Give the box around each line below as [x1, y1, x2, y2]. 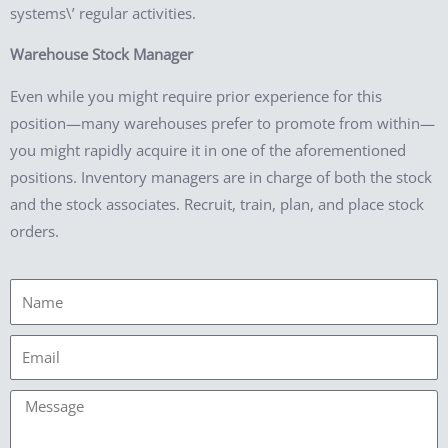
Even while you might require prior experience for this [10, 85, 382, 106]
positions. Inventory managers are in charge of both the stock [10, 166, 432, 187]
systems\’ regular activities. [10, 2, 196, 23]
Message [9, 392, 68, 413]
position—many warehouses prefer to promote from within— [10, 112, 435, 133]
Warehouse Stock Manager [10, 44, 193, 65]
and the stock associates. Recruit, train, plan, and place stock [10, 193, 424, 214]
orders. [10, 220, 59, 241]
